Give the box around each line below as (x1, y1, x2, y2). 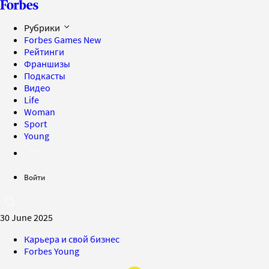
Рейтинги (24, 46, 64, 58)
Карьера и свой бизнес (24, 233, 119, 245)
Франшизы (24, 58, 70, 70)
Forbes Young (24, 245, 79, 257)
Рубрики (24, 22, 62, 34)
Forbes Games (24, 34, 83, 46)
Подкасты (24, 70, 65, 82)
